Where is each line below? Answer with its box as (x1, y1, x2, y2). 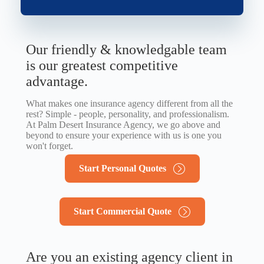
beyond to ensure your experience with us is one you (26, 130, 222, 140)
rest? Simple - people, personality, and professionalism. (26, 108, 229, 119)
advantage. (26, 73, 88, 89)
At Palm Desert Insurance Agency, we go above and (26, 119, 220, 130)
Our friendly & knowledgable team (26, 41, 227, 57)
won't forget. (26, 140, 73, 151)
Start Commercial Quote (73, 206, 171, 217)
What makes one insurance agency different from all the (26, 98, 233, 108)
